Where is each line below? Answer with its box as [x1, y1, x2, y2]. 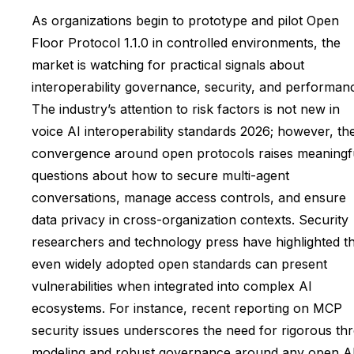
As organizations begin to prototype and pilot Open [32, 13, 339, 29]
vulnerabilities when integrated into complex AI [32, 278, 312, 295]
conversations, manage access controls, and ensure [32, 190, 346, 206]
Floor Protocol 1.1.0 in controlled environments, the [32, 35, 341, 51]
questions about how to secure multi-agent [32, 168, 289, 184]
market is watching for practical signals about [32, 57, 304, 73]
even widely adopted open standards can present [32, 256, 327, 273]
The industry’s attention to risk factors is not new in [32, 101, 340, 118]
